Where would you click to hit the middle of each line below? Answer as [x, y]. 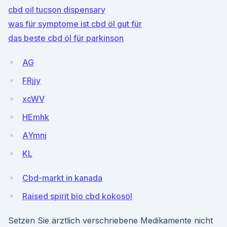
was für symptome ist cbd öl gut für [75, 24]
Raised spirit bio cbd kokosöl [77, 196]
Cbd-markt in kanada [62, 178]
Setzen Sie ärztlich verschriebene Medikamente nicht [110, 220]
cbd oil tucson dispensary [57, 10]
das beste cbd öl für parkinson [66, 38]
